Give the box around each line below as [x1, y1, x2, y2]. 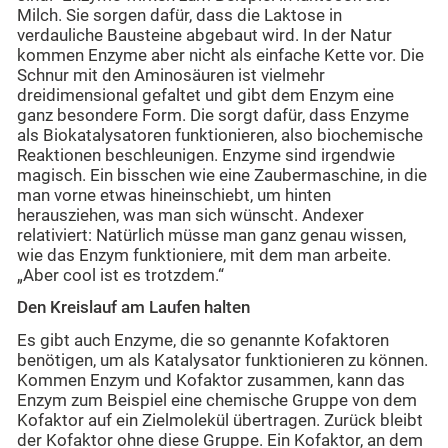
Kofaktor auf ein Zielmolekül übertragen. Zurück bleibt [17, 410, 423, 430]
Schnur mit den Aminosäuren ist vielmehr [17, 65, 325, 85]
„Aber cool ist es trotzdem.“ [17, 265, 224, 285]
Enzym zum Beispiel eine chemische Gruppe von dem [17, 390, 417, 410]
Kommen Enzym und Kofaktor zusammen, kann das [17, 370, 405, 390]
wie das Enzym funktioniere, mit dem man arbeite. [17, 245, 391, 265]
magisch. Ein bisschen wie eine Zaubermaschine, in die [17, 165, 427, 185]
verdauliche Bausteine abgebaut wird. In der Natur [17, 25, 392, 45]
